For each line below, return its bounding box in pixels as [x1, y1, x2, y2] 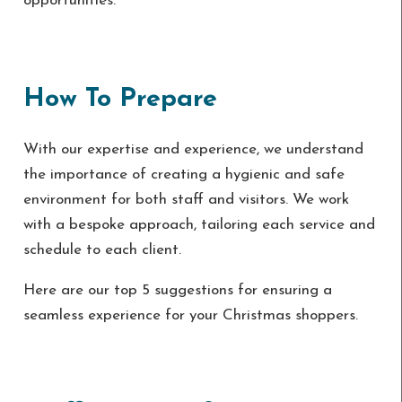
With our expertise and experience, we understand [22, 142, 363, 158]
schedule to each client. [22, 242, 181, 258]
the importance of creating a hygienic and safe [22, 167, 345, 183]
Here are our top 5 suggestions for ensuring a [22, 283, 332, 299]
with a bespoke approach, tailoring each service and [22, 217, 375, 233]
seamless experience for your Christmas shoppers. [22, 308, 358, 324]
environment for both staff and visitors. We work [22, 192, 349, 208]
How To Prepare [22, 85, 217, 112]
